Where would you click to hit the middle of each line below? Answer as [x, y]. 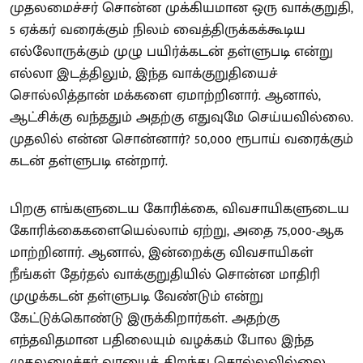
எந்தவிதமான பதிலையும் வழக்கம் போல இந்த [162, 340]
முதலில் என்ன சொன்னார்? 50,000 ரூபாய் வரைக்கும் [181, 139]
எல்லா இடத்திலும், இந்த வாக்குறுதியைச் [144, 73]
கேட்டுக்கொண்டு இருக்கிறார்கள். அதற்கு [145, 318]
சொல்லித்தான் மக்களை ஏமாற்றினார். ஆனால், [165, 95]
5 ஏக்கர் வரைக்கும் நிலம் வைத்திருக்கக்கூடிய [158, 30]
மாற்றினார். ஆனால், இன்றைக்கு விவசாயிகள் [162, 252]
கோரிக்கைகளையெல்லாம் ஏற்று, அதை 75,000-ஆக [177, 231]
